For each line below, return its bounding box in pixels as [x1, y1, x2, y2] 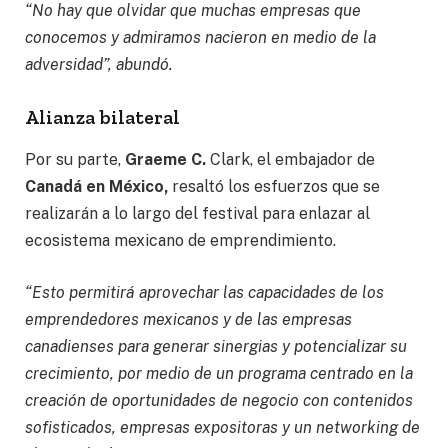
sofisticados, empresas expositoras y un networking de [25, 417, 420, 437]
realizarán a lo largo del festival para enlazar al [25, 204, 370, 224]
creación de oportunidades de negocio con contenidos [25, 390, 413, 410]
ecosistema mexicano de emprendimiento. [25, 231, 336, 251]
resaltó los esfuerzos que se [168, 177, 380, 197]
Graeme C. [125, 150, 206, 170]
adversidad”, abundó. [25, 54, 173, 74]
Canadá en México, [25, 177, 168, 197]
